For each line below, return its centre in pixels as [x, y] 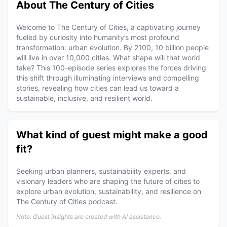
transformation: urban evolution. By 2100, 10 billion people [112, 47]
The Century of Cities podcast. [67, 201]
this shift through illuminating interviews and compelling [108, 78]
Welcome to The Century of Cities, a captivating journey [108, 27]
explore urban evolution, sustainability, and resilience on [109, 191]
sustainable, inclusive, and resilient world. [84, 98]
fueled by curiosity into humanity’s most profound [98, 37]
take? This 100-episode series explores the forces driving [111, 68]
